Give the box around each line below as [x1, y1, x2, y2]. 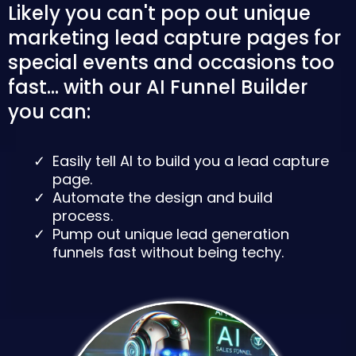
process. [52, 206, 113, 226]
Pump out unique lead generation [52, 224, 289, 244]
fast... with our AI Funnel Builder [8, 74, 308, 100]
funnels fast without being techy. [52, 242, 284, 262]
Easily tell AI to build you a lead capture [52, 151, 329, 171]
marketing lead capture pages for [8, 25, 341, 51]
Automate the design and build [52, 188, 273, 207]
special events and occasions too [8, 49, 335, 75]
